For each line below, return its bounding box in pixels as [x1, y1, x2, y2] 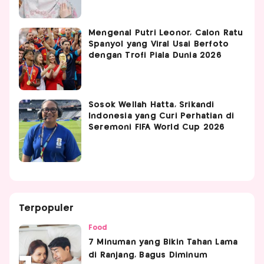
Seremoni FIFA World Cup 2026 [88, 123, 225, 131]
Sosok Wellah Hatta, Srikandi [88, 100, 214, 109]
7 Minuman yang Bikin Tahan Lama [88, 237, 238, 246]
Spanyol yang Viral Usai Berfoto [88, 39, 229, 48]
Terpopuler [19, 203, 74, 213]
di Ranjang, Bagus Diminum [88, 250, 207, 259]
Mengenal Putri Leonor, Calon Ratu [88, 28, 243, 37]
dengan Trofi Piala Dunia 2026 [88, 51, 222, 60]
